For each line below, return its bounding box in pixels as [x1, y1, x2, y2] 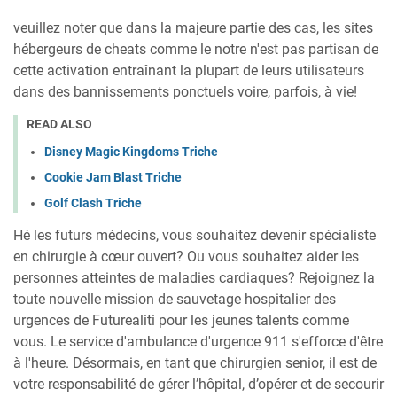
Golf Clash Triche [44, 195, 142, 210]
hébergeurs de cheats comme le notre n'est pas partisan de [13, 41, 378, 58]
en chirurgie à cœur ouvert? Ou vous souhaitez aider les [13, 247, 359, 265]
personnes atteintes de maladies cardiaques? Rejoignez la [13, 269, 375, 286]
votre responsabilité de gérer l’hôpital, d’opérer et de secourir [13, 375, 384, 393]
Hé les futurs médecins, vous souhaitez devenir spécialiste [13, 226, 376, 244]
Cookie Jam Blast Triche [44, 169, 182, 184]
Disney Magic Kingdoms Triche [44, 144, 218, 159]
